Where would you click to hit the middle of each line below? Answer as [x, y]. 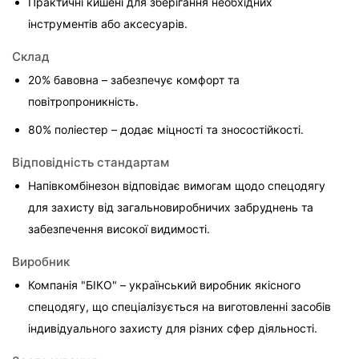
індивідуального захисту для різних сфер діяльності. [173, 329]
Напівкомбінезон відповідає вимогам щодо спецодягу [178, 186]
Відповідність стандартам [91, 162]
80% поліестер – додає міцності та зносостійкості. [166, 130]
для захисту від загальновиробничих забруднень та [172, 208]
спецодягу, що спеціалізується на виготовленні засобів [181, 307]
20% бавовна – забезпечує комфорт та [135, 80]
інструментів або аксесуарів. [108, 24]
